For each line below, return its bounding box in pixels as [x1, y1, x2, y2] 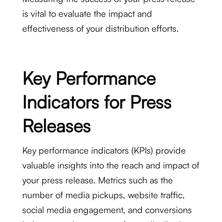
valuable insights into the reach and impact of [22, 160, 199, 170]
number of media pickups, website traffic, [22, 189, 185, 200]
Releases [22, 114, 91, 137]
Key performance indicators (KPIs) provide [22, 145, 186, 156]
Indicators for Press [22, 91, 171, 113]
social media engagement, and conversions [22, 204, 192, 215]
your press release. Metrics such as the [22, 174, 173, 185]
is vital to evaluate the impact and [22, 8, 152, 19]
